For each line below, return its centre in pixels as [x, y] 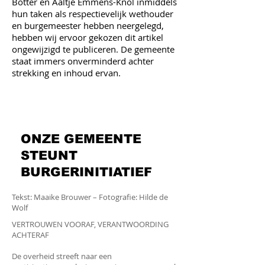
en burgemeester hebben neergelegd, [88, 25]
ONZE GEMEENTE [81, 139]
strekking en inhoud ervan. [66, 73]
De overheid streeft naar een [62, 256]
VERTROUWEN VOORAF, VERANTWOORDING [90, 224]
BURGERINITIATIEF [86, 172]
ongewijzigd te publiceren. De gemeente [93, 49]
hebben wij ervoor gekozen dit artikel [88, 37]
